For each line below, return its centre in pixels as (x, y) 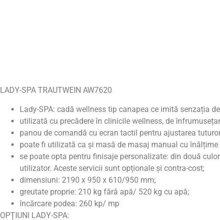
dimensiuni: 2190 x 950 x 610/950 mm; (88, 180)
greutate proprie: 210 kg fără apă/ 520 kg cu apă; (104, 192)
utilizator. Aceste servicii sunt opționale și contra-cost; (112, 168)
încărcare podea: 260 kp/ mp (69, 203)
